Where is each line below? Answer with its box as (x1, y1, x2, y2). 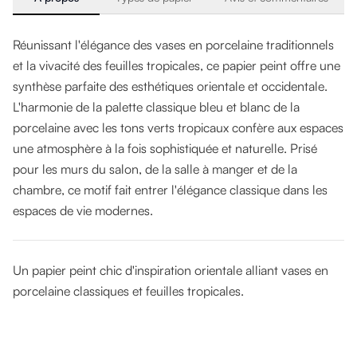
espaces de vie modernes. (13, 202, 153, 218)
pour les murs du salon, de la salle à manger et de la (13, 160, 297, 177)
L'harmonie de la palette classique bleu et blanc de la (13, 98, 300, 115)
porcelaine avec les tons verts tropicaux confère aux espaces (13, 119, 343, 135)
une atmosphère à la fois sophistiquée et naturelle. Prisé (13, 139, 317, 156)
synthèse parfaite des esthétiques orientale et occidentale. (13, 77, 328, 94)
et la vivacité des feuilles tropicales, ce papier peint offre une (13, 57, 340, 73)
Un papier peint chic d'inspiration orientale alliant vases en (13, 261, 328, 278)
